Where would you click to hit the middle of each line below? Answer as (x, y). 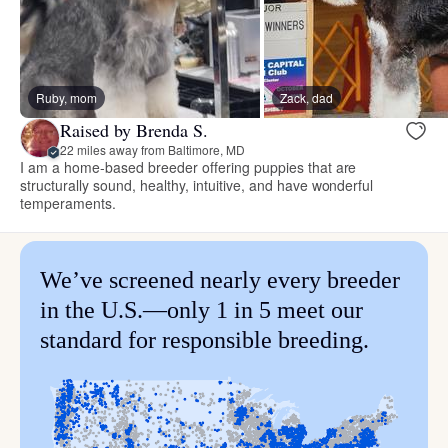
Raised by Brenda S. (134, 129)
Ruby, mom (66, 98)
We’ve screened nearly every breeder (220, 280)
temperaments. (68, 203)
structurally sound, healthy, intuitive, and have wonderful (197, 185)
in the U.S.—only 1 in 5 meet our (201, 310)
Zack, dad (306, 98)
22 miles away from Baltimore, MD (152, 149)
